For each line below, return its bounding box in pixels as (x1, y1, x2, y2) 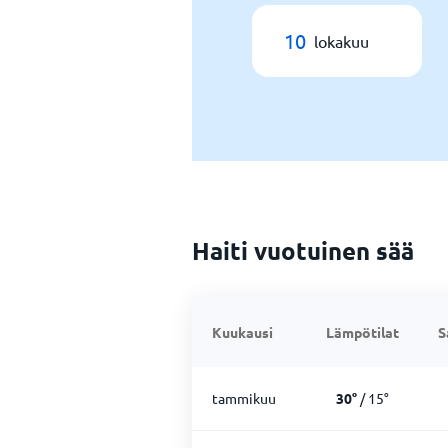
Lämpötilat (325, 323, 399, 341)
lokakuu (314, 31, 369, 51)
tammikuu (212, 389, 276, 407)
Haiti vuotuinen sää (192, 235, 414, 266)
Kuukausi (212, 323, 273, 341)
